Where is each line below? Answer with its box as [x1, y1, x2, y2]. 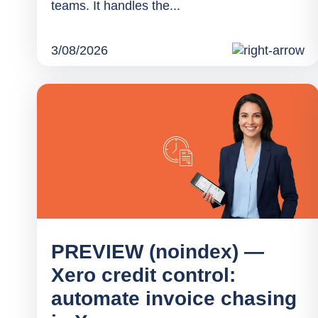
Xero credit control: [51, 264, 236, 287]
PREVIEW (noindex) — [51, 241, 264, 263]
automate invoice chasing [51, 287, 297, 310]
